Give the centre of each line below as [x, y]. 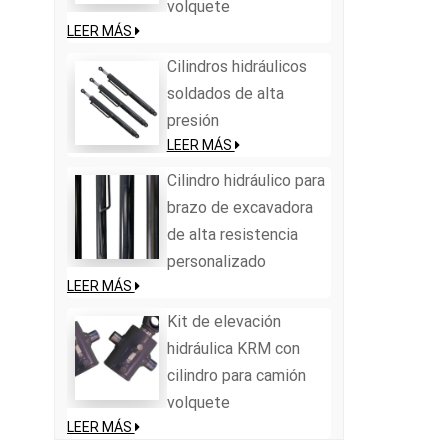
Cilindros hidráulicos [236, 66]
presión [192, 120]
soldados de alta [225, 93]
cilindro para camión [236, 375]
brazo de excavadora [239, 207]
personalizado [216, 261]
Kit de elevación [223, 321]
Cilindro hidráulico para [245, 180]
